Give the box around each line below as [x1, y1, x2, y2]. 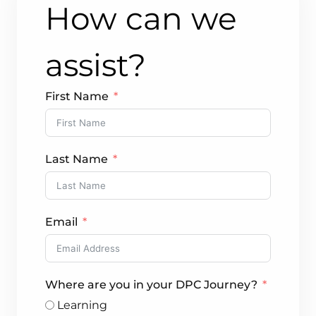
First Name [45, 90, 109, 104]
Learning [57, 298, 107, 312]
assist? [45, 46, 146, 85]
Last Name [45, 152, 108, 166]
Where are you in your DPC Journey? [45, 278, 257, 292]
